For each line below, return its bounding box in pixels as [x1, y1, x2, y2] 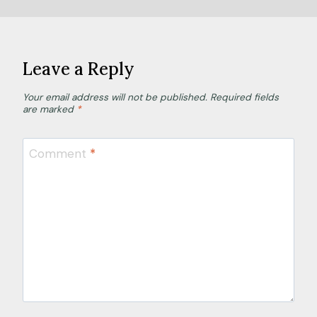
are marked [23, 103, 76, 115]
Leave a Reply [23, 57, 134, 80]
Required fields [210, 91, 279, 103]
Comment [28, 146, 90, 162]
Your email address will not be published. [23, 91, 207, 103]
